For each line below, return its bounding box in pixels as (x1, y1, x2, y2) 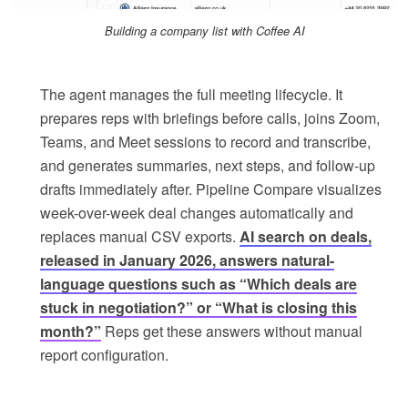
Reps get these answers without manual (101, 321, 362, 342)
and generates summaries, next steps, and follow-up (40, 155, 375, 177)
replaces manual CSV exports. (40, 226, 240, 248)
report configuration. (40, 344, 168, 366)
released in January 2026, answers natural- (40, 250, 334, 271)
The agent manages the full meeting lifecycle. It (40, 84, 342, 106)
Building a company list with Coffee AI (104, 22, 305, 40)
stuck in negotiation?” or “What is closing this (40, 297, 357, 319)
